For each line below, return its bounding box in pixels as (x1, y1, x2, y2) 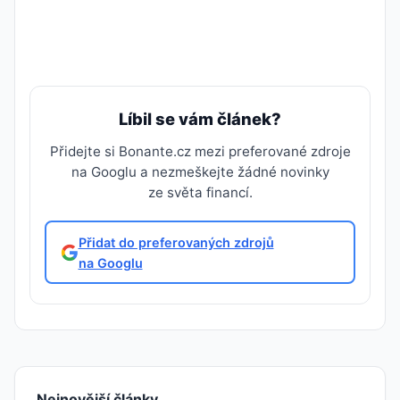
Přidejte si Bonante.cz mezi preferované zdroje (49, 143, 351, 160)
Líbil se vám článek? (119, 109, 281, 129)
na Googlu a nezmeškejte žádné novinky (71, 163, 329, 180)
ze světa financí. (147, 184, 253, 201)
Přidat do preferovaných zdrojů (78, 234, 274, 250)
